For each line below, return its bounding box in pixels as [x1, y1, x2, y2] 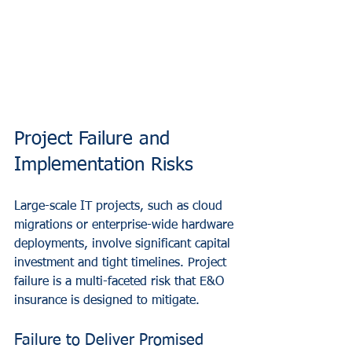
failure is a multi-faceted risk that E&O [14, 276, 228, 289]
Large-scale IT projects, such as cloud [14, 200, 226, 214]
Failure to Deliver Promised [14, 332, 208, 349]
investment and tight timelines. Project [14, 257, 230, 270]
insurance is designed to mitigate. [14, 295, 200, 308]
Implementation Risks [14, 156, 193, 175]
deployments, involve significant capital [14, 238, 234, 251]
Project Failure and [14, 130, 176, 149]
